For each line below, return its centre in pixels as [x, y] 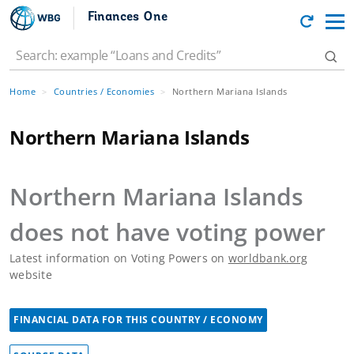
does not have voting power [168, 232]
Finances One [128, 17]
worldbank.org [267, 258]
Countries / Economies [104, 91]
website [31, 275]
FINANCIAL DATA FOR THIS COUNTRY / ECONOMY [138, 320]
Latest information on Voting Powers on [119, 258]
